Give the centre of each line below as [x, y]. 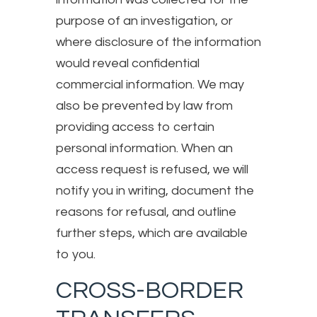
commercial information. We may [150, 84]
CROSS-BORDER [150, 290]
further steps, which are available [152, 233]
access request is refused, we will [152, 169]
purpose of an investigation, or [144, 21]
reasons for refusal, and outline [146, 212]
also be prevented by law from [144, 105]
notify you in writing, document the [155, 190]
